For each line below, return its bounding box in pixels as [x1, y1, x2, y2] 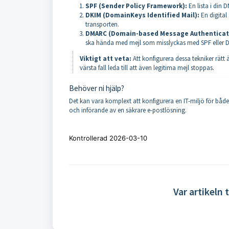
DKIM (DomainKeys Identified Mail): [85, 11, 199, 19]
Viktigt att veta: [79, 54, 131, 63]
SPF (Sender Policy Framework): [85, 2, 187, 10]
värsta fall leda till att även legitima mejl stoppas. [79, 63, 214, 72]
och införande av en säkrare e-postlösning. [69, 105, 187, 114]
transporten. [85, 20, 119, 29]
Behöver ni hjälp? [69, 83, 124, 93]
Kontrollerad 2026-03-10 [69, 133, 147, 142]
